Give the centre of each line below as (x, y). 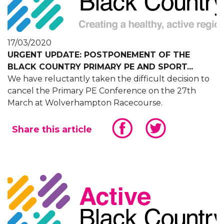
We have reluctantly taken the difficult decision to (108, 79)
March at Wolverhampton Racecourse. (85, 103)
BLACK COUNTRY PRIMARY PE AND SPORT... (100, 67)
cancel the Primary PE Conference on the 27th (102, 91)
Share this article (52, 129)
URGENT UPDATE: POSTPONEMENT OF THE (99, 55)
